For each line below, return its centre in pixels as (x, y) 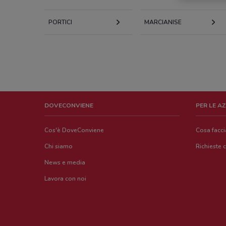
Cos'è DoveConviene (74, 130)
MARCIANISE (163, 22)
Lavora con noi (65, 179)
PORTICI (60, 22)
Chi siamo (59, 146)
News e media (65, 162)
